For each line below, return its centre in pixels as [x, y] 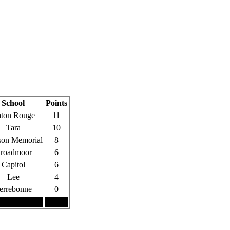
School [13, 103]
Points [56, 103]
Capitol [13, 165]
